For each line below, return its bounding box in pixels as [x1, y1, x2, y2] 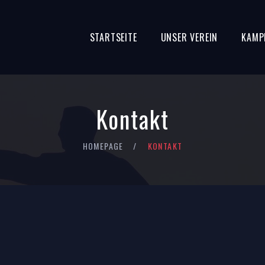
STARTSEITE [89, 30, 137, 44]
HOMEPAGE [82, 140, 124, 152]
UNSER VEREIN [160, 30, 218, 44]
